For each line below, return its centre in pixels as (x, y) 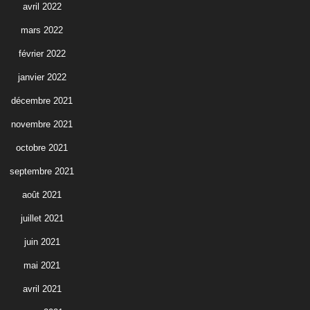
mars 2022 (42, 30)
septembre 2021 (42, 171)
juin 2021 (42, 241)
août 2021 (42, 194)
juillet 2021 (42, 218)
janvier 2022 (42, 77)
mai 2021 (42, 265)
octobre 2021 (42, 147)
